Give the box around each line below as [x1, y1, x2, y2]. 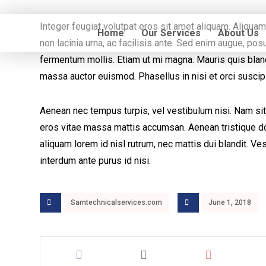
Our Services [141, 27, 201, 39]
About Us [218, 27, 259, 39]
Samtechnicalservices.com [71, 198, 163, 207]
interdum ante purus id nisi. [40, 155, 151, 166]
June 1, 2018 [208, 198, 252, 207]
